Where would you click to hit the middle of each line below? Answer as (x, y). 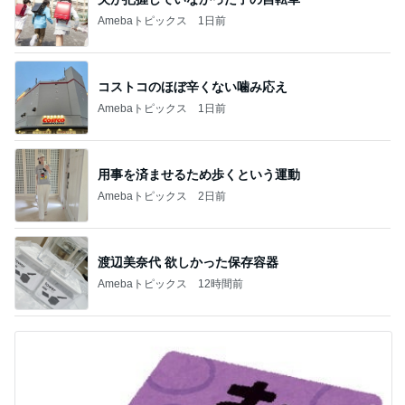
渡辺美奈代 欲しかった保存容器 (188, 262)
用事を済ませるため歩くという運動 (199, 174)
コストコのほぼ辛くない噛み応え (193, 86)
